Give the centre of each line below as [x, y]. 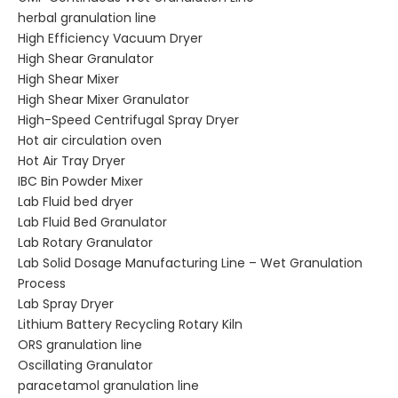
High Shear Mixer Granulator [103, 99]
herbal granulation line [87, 18]
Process [42, 283]
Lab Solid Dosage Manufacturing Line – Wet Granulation [190, 263]
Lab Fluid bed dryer [76, 202]
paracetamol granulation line [108, 386]
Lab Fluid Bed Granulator [92, 222]
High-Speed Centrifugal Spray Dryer [128, 120]
